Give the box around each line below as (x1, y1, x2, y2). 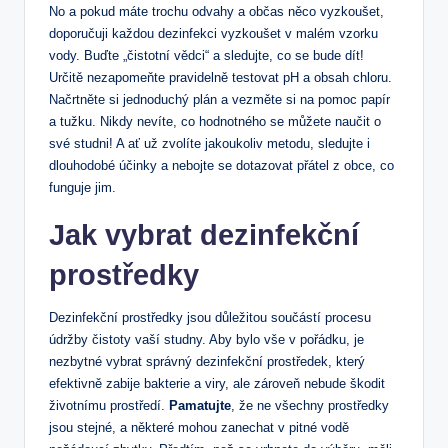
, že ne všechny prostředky (231, 398, 389, 414)
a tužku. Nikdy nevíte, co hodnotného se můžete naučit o (49, 114, 381, 130)
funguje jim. (49, 180, 116, 196)
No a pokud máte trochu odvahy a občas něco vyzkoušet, (49, 4, 384, 20)
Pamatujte (169, 398, 231, 414)
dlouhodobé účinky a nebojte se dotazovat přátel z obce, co (49, 158, 394, 174)
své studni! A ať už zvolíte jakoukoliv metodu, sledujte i (49, 136, 370, 152)
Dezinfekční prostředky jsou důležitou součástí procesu (49, 310, 371, 326)
